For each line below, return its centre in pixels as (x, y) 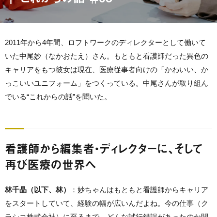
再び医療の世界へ (51, 164)
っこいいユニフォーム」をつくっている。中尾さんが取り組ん (107, 83)
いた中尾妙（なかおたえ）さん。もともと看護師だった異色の (107, 56)
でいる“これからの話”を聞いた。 (58, 97)
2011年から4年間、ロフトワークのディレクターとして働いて (105, 42)
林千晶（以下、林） (38, 190)
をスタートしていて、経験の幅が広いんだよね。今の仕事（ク (107, 203)
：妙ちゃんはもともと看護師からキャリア (139, 190)
